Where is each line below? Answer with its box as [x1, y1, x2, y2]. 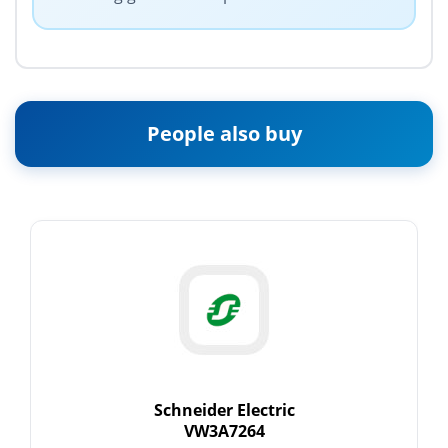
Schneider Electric [153, 399, 295, 422]
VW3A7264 [183, 420, 265, 443]
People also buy [146, 120, 302, 148]
